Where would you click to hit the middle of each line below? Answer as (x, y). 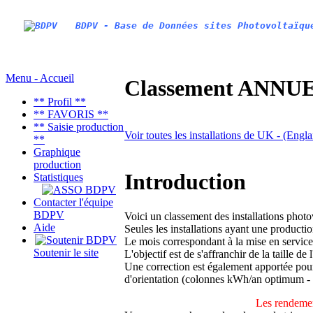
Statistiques (58, 177)
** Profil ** (60, 102)
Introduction (185, 182)
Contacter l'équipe (73, 202)
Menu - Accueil (40, 78)
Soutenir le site (66, 253)
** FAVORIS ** (71, 114)
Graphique (57, 152)
